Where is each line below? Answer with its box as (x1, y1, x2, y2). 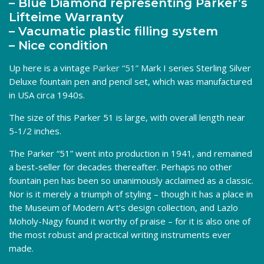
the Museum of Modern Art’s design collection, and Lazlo (9, 201, 238, 213)
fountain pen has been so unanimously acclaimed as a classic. (9, 174, 253, 186)
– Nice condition (9, 38, 108, 52)
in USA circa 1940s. (9, 88, 85, 101)
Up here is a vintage (9, 61, 93, 74)
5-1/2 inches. (9, 124, 61, 137)
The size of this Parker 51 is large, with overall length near (9, 111, 245, 123)
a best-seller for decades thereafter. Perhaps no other (9, 160, 232, 173)
